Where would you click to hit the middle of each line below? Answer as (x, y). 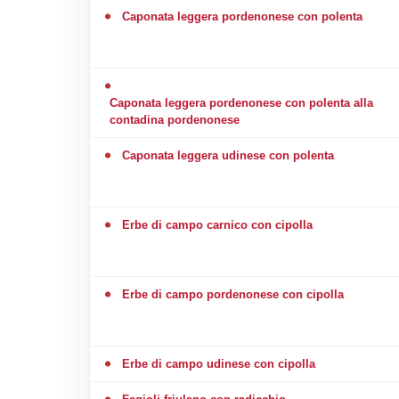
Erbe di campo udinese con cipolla (218, 363)
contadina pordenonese (174, 119)
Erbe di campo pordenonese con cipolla (232, 294)
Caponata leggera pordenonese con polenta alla (241, 102)
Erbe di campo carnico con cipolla (217, 224)
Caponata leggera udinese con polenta (228, 155)
